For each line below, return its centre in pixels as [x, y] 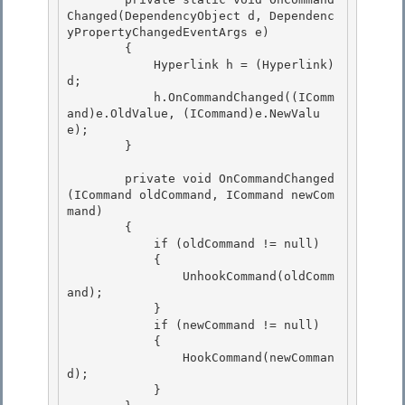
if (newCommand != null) [110, 325]
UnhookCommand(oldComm [125, 277]
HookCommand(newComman [125, 358]
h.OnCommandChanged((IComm [110, 98]
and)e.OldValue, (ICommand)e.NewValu [193, 114]
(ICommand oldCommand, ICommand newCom [201, 195]
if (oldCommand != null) [110, 244]
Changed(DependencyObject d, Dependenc [201, 16]
